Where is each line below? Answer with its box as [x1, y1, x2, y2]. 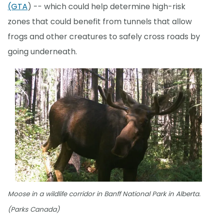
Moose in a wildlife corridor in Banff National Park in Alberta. [8, 189, 201, 199]
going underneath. [8, 46, 77, 57]
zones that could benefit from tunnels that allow [8, 15, 192, 27]
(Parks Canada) [8, 205, 60, 215]
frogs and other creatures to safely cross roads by [8, 31, 200, 42]
